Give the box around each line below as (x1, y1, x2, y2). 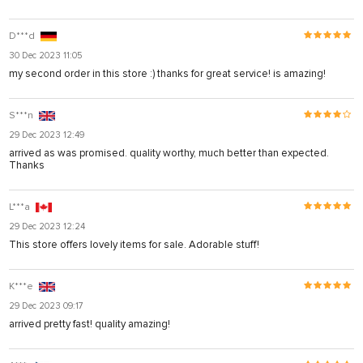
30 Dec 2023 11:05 (9, 49, 82, 61)
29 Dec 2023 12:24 (9, 220, 85, 232)
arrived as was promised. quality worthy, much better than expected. (9, 146, 329, 160)
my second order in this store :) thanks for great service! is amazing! (9, 66, 326, 80)
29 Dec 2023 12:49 (9, 129, 84, 140)
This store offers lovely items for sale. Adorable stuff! (9, 237, 259, 251)
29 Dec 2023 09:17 (9, 300, 83, 311)
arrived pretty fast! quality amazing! (9, 317, 170, 331)
